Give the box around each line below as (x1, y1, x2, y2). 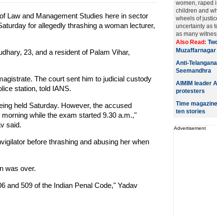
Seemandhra (175, 67, 211, 74)
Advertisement (173, 125, 206, 131)
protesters (175, 88, 205, 94)
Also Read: (175, 39, 208, 46)
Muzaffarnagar (175, 47, 216, 54)
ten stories (175, 108, 205, 115)
